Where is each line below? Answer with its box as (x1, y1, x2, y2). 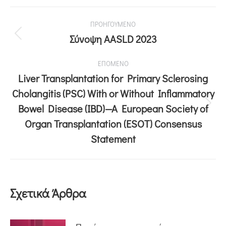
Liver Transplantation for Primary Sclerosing (18, 72, 208, 85)
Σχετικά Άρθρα (10, 185, 86, 201)
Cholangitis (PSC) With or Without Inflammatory (12, 87, 214, 100)
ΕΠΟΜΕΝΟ (97, 59, 129, 68)
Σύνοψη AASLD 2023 (69, 32, 157, 45)
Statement (90, 132, 136, 145)
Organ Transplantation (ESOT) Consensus (24, 117, 202, 130)
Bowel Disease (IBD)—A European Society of (18, 102, 208, 115)
